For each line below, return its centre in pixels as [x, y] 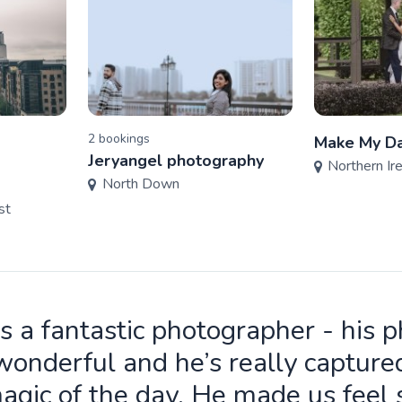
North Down [140, 184]
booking [120, 139]
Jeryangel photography [176, 161]
